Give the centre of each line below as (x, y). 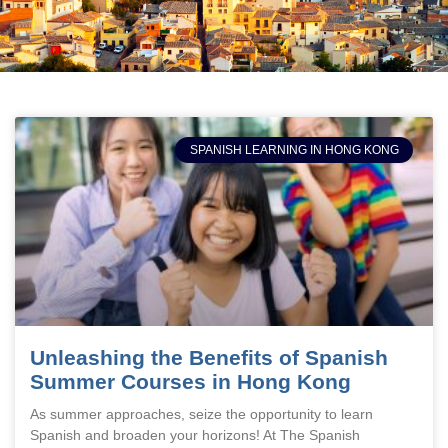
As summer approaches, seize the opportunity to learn (201, 414)
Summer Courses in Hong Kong (190, 381)
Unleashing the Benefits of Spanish (209, 357)
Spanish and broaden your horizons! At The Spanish (195, 435)
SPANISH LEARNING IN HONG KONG (294, 150)
